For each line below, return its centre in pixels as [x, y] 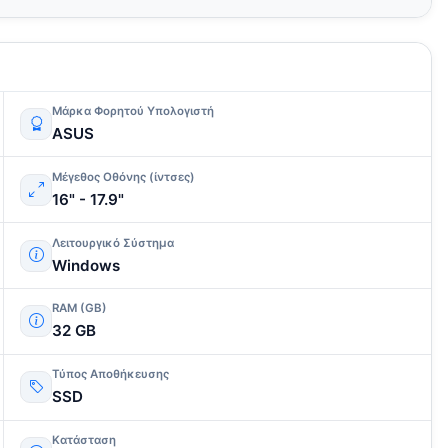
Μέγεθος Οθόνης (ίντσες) [123, 176]
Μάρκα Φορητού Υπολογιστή [133, 111]
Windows [86, 265]
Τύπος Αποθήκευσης [110, 374]
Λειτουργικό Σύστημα [113, 242]
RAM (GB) [79, 308]
